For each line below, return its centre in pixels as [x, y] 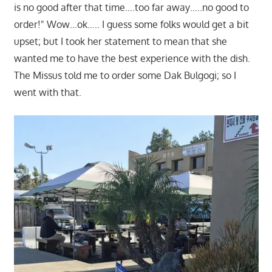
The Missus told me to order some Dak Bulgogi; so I [125, 76]
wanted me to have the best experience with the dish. [132, 59]
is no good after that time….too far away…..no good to [131, 8]
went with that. [47, 93]
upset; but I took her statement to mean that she [120, 42]
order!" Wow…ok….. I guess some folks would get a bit [131, 25]
